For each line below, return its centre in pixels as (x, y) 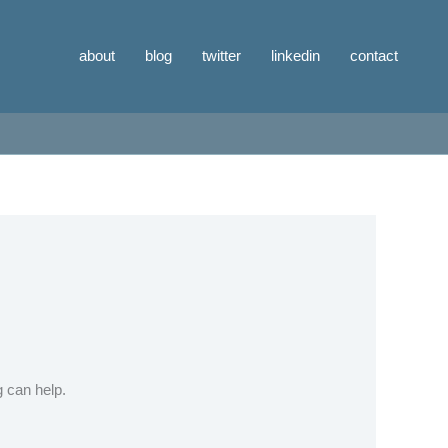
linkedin (295, 55)
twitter (221, 55)
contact (374, 55)
